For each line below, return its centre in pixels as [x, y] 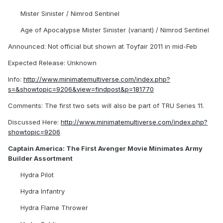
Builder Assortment [40, 159]
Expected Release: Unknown [52, 63]
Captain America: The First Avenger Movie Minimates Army [105, 149]
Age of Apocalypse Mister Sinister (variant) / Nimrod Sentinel [115, 30]
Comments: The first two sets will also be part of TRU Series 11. [106, 106]
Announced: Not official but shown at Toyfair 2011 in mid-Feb [103, 47]
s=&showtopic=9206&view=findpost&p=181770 [81, 89]
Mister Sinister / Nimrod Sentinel [70, 14]
